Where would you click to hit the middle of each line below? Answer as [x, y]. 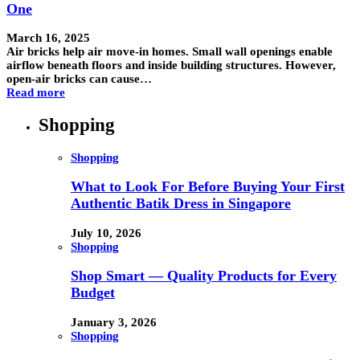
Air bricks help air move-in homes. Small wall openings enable [170, 52]
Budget [93, 293]
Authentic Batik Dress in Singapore [181, 204]
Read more [36, 93]
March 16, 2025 [48, 38]
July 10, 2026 [106, 233]
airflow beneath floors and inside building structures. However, [171, 65]
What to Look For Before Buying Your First [208, 187]
